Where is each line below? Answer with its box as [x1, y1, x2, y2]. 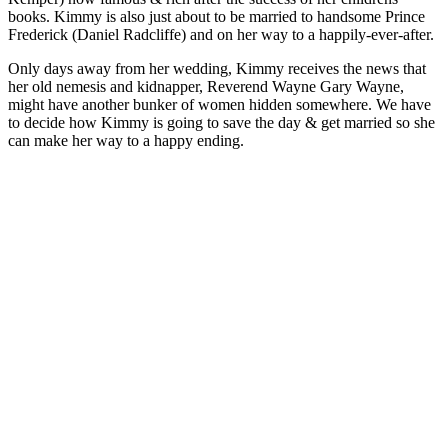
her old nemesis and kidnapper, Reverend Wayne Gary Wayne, [8, 78, 404, 96]
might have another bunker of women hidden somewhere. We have [8, 96, 431, 114]
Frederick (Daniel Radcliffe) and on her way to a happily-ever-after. [8, 26, 438, 44]
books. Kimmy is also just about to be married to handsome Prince [8, 8, 425, 26]
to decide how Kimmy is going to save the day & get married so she [8, 114, 435, 132]
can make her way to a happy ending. [8, 132, 244, 150]
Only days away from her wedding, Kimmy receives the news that [8, 60, 426, 78]
